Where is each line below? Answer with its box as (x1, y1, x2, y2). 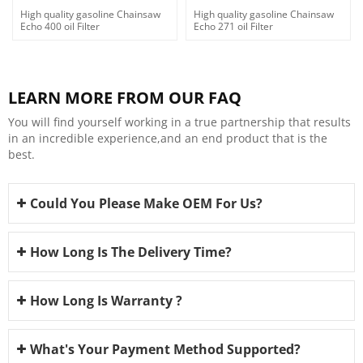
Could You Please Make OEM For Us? (30, 194, 263, 213)
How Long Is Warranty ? (30, 292, 182, 310)
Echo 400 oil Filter (20, 19, 100, 33)
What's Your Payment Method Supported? (30, 340, 301, 359)
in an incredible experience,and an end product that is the (8, 130, 327, 147)
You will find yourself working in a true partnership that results (8, 114, 351, 130)
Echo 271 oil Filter (194, 19, 273, 33)
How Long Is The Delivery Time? (30, 243, 232, 262)
